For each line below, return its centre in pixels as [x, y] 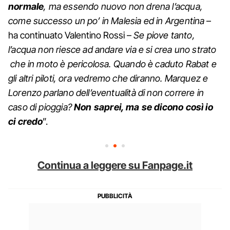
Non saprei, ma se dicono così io [143, 107]
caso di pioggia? [41, 107]
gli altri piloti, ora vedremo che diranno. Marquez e [108, 78]
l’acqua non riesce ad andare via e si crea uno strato [112, 49]
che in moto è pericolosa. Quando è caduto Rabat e [112, 64]
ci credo [26, 121]
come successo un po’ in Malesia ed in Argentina [107, 21]
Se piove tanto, [164, 35]
